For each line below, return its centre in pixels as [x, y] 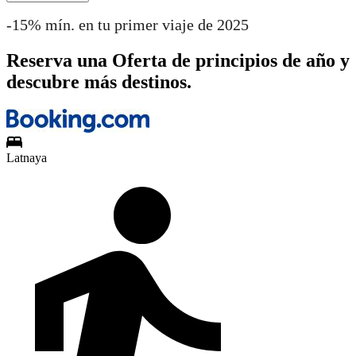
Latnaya [27, 157]
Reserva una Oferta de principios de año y [178, 60]
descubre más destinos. [99, 81]
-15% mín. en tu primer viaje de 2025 [128, 24]
